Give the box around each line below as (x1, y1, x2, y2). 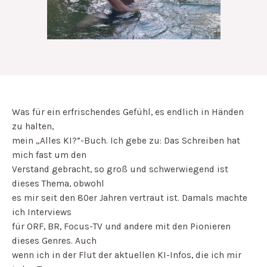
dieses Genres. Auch (12, 235, 97, 246)
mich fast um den (12, 149, 86, 160)
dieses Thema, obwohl (12, 178, 104, 189)
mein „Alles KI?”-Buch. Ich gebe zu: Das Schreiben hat (12, 135, 240, 146)
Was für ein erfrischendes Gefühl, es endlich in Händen (12, 106, 244, 117)
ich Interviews (12, 206, 72, 218)
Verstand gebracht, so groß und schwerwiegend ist (12, 163, 228, 175)
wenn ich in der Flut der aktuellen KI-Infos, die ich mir (12, 249, 241, 260)
